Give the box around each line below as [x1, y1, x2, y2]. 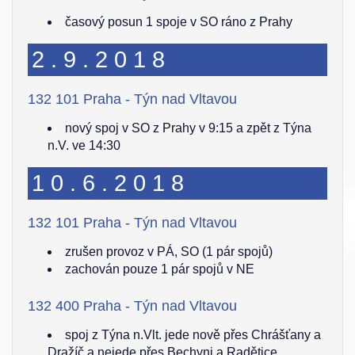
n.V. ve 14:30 [48, 139, 120, 152]
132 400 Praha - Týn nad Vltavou [28, 298, 237, 314]
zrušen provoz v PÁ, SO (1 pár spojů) [65, 245, 273, 258]
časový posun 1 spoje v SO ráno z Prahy [65, 15, 292, 29]
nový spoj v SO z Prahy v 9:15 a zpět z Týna [65, 121, 311, 135]
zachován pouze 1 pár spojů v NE [65, 262, 254, 276]
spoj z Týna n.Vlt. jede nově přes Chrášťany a [65, 328, 321, 342]
